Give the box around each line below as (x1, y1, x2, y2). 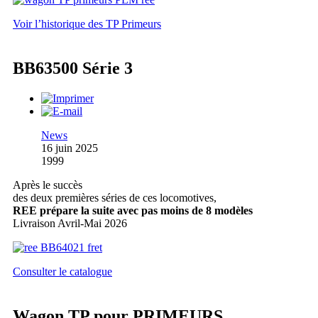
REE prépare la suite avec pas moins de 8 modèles (13, 204, 253, 217)
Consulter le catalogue (13, 265, 112, 278)
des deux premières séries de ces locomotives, (13, 192, 216, 204)
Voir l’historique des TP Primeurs (13, 18, 161, 31)
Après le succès (13, 179, 82, 192)
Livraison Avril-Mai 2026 (13, 217, 127, 230)
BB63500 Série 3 (13, 59, 133, 78)
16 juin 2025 (41, 142, 98, 155)
